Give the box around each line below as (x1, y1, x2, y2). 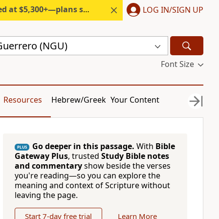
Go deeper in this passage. (32, 141, 134, 152)
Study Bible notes (101, 151, 169, 161)
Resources (3, 94, 42, 105)
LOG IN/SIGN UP (143, 4, 203, 15)
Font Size (160, 59, 194, 69)
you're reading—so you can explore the (14, 170, 160, 181)
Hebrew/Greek (51, 94, 107, 105)
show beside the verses (82, 160, 171, 171)
